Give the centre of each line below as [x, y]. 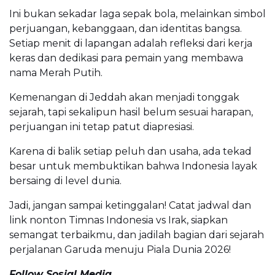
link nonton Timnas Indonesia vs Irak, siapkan [118, 220]
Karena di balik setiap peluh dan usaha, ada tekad [130, 152]
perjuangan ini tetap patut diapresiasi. [102, 127]
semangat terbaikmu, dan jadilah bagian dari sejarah [137, 235]
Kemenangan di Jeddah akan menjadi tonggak [124, 98]
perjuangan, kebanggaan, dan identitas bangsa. [126, 29]
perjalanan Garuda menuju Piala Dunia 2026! [120, 250]
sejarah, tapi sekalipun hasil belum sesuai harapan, [131, 112]
